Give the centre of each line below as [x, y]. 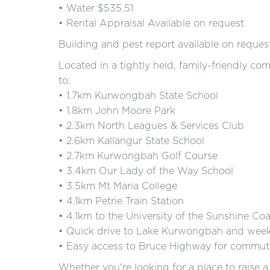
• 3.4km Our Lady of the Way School [146, 171]
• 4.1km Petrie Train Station [121, 201]
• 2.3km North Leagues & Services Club [151, 125]
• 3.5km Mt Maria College [118, 186]
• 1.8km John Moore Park [117, 110]
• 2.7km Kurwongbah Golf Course [138, 155]
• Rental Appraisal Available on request [151, 23]
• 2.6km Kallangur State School [131, 140]
